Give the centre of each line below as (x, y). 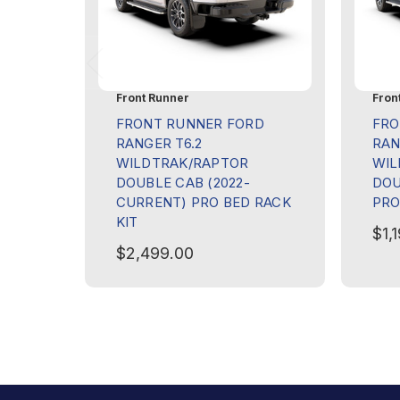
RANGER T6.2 (159, 144)
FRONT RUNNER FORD (190, 124)
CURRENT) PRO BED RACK (203, 203)
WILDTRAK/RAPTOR (182, 163)
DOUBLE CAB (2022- (183, 183)
